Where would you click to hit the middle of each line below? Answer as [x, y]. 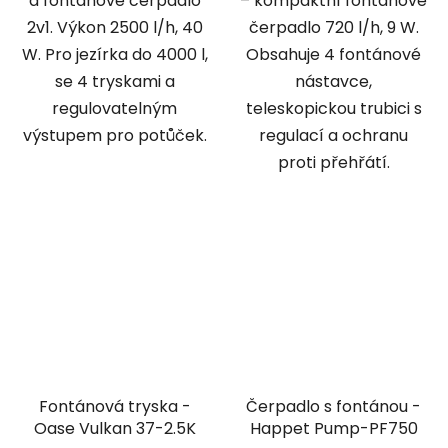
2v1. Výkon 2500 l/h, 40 [114, 27]
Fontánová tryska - [114, 407]
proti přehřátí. [333, 162]
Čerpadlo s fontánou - [333, 407]
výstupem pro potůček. [114, 135]
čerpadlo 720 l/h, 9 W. [333, 27]
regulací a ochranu [333, 135]
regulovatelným [114, 108]
